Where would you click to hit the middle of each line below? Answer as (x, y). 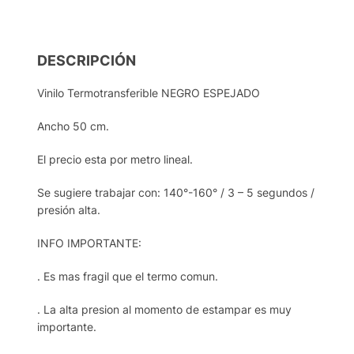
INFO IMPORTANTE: (90, 243)
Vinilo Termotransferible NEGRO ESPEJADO (149, 92)
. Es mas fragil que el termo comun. (128, 276)
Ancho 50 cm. (73, 126)
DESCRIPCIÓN (87, 60)
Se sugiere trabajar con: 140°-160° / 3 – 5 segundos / (176, 192)
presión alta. (69, 209)
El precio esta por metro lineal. (115, 159)
